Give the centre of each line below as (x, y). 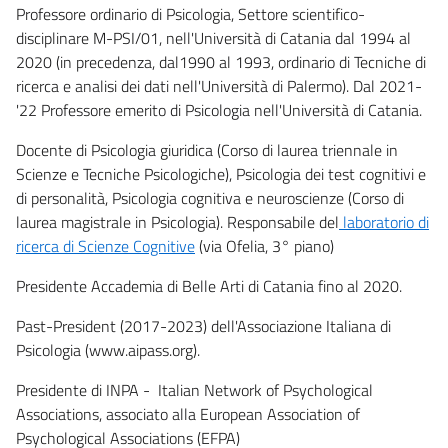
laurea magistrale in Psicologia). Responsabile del (177, 221)
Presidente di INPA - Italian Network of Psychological (194, 389)
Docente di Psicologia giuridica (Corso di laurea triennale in (207, 149)
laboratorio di (384, 221)
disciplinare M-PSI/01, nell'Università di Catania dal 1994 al (213, 37)
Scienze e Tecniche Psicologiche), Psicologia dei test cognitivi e (221, 173)
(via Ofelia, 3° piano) (264, 245)
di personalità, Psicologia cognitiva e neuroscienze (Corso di (210, 197)
